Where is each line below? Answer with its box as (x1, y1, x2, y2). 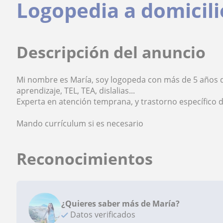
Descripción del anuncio (16, 41, 206, 63)
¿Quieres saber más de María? (61, 198, 180, 209)
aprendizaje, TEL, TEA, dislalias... (16, 85, 135, 96)
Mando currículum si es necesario (16, 118, 144, 129)
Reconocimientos (16, 148, 153, 169)
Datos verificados (68, 209, 136, 220)
